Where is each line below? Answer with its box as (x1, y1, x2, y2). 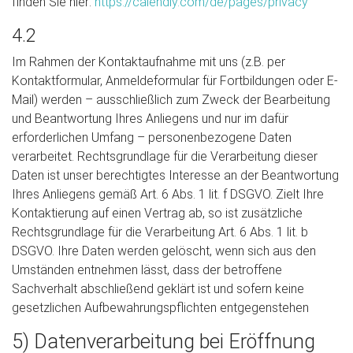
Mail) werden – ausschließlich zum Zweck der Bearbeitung (12, 92, 330, 107)
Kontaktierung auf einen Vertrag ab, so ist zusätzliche (12, 206, 303, 221)
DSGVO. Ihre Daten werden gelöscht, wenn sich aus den (12, 243, 316, 258)
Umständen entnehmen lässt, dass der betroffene (12, 262, 282, 277)
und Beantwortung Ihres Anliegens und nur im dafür (12, 111, 288, 126)
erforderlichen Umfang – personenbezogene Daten (12, 130, 292, 145)
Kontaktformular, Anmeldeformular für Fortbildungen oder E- (12, 73, 338, 88)
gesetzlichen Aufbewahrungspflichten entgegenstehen (12, 300, 309, 315)
